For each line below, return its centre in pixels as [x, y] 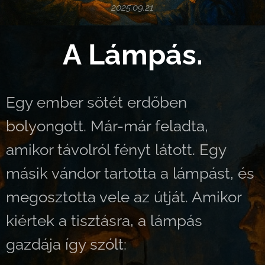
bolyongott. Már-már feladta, [107, 126]
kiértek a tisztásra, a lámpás [104, 221]
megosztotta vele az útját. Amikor [124, 197]
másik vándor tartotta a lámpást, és [130, 173]
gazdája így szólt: [68, 244]
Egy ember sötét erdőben [96, 102]
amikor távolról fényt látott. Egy [116, 150]
